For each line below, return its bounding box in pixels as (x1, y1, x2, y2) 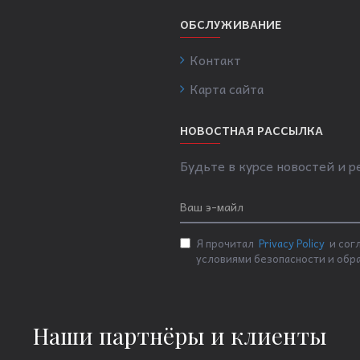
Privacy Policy (259, 235, 325, 252)
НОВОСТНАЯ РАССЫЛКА (180, 121, 323, 139)
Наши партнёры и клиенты (33, 321, 327, 350)
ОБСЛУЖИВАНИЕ (180, 15, 281, 33)
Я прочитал (196, 235, 256, 252)
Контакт (190, 49, 241, 70)
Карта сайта (190, 78, 264, 99)
